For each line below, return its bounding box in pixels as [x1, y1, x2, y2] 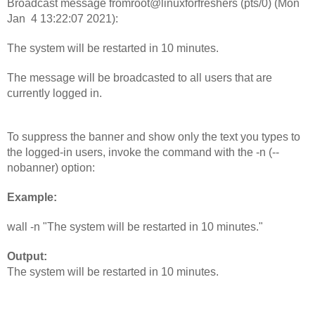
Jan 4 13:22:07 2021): [7, 13, 118, 25]
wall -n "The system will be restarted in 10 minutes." [7, 221, 263, 233]
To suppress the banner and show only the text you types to [7, 131, 300, 143]
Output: [7, 250, 50, 263]
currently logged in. [7, 87, 102, 100]
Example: [7, 191, 60, 204]
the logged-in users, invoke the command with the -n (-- [7, 146, 279, 159]
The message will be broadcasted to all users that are [7, 72, 272, 84]
